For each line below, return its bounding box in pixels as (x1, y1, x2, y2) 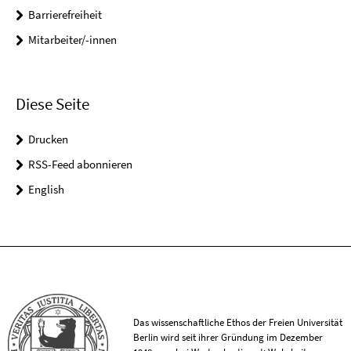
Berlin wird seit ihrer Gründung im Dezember (133, 330, 324, 344)
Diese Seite (16, 93, 89, 115)
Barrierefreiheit (28, 6, 102, 22)
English (28, 182, 64, 197)
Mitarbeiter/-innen (28, 31, 117, 47)
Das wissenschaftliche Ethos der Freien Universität (133, 315, 343, 329)
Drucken (28, 132, 68, 147)
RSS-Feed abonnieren (28, 157, 132, 172)
